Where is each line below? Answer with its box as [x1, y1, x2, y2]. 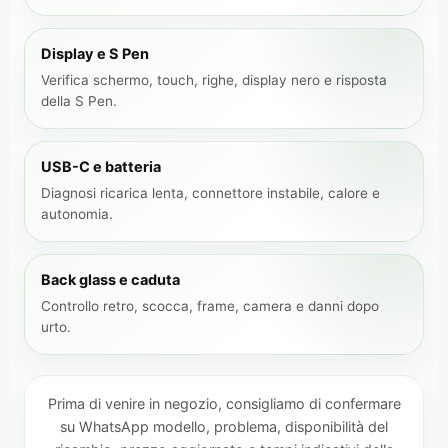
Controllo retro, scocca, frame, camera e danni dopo [41, 298, 379, 314]
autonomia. [41, 206, 113, 222]
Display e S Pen [41, 45, 149, 63]
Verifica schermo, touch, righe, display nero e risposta [41, 72, 387, 88]
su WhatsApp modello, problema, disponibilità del [60, 418, 388, 435]
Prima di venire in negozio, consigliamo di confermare [47, 395, 401, 412]
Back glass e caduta [41, 271, 180, 289]
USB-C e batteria [41, 158, 161, 176]
